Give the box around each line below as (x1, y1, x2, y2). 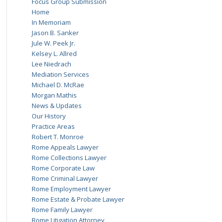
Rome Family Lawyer (31, 205, 93, 214)
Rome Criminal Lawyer (31, 174, 98, 183)
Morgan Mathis (31, 91, 77, 100)
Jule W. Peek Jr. (31, 39, 75, 48)
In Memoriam (31, 18, 71, 27)
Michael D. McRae (31, 80, 84, 89)
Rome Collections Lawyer (31, 153, 107, 162)
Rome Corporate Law (31, 164, 95, 172)
